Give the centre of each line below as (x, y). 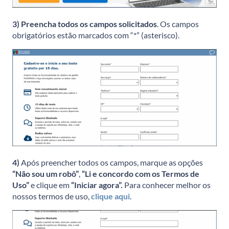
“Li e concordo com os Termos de (141, 174)
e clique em (50, 185)
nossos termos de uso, (51, 196)
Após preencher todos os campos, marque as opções (111, 163)
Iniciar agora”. (99, 185)
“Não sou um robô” (45, 174)
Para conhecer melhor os (167, 185)
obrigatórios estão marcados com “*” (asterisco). (96, 35)
